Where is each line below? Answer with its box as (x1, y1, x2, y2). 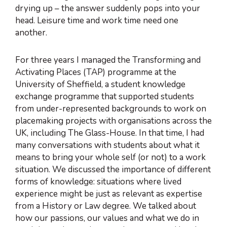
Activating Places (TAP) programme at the (15, 66, 176, 78)
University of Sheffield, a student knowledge (15, 78, 185, 90)
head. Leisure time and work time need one (15, 14, 178, 26)
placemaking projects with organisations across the (15, 115, 212, 127)
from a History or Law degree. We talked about (15, 200, 196, 212)
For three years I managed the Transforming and (15, 54, 201, 66)
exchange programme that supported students (15, 90, 194, 102)
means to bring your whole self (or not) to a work (15, 151, 206, 163)
